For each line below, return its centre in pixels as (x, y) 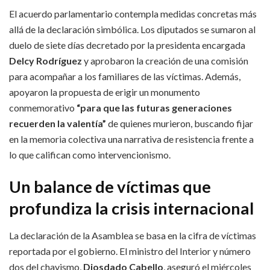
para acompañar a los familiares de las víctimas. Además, (125, 76)
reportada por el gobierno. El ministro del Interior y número (130, 251)
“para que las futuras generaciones (154, 107)
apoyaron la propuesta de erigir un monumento (105, 92)
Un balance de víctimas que (110, 187)
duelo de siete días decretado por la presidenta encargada (127, 45)
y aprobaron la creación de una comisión (165, 60)
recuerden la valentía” (58, 123)
